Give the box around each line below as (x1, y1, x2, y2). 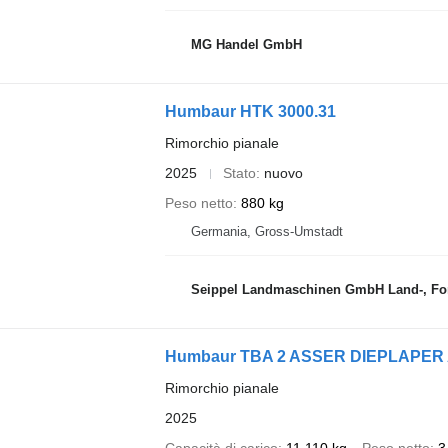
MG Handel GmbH (190, 36, 302, 52)
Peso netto (164, 195, 233, 212)
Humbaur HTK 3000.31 (164, 103, 336, 121)
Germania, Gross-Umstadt (190, 224, 343, 240)
